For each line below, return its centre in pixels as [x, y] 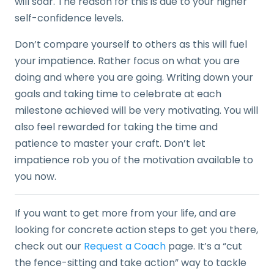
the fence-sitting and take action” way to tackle [131, 262]
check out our [49, 246]
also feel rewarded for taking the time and [116, 127]
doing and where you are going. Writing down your [134, 77]
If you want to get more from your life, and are [125, 213]
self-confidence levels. [69, 18]
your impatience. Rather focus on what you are [127, 61]
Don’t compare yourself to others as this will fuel [131, 44]
